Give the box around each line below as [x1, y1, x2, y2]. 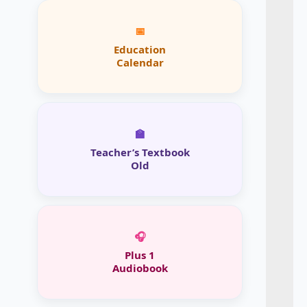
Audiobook [112, 260, 168, 275]
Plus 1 [125, 247, 155, 262]
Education [114, 42, 166, 56]
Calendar [116, 55, 164, 69]
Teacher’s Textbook [90, 145, 190, 159]
